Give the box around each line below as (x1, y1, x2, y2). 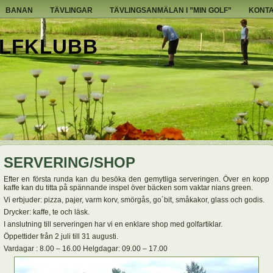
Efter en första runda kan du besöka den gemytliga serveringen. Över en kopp (4, 174, 269, 183)
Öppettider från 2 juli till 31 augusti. (4, 232, 118, 241)
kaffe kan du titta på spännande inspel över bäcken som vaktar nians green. (4, 183, 253, 192)
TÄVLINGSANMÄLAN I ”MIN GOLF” (110, 6, 232, 15)
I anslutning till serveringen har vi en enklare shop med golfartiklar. (4, 219, 222, 229)
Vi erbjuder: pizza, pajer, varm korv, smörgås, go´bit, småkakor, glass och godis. (4, 195, 264, 204)
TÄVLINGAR (50, 6, 93, 15)
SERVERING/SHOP (4, 154, 135, 171)
